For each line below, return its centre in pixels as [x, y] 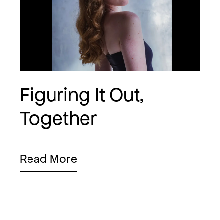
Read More [49, 159]
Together [58, 118]
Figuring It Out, [82, 95]
